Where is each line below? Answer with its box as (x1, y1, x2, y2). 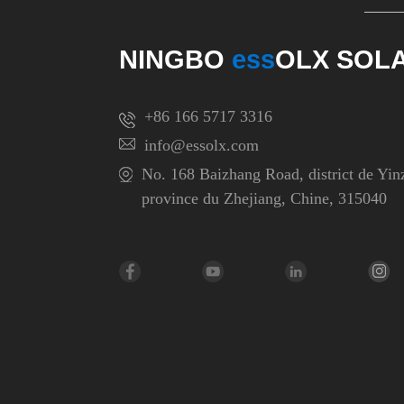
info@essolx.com (144, 135, 259, 154)
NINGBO (119, 44, 232, 74)
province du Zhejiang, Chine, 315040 (142, 188, 387, 207)
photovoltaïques (207, 13, 288, 27)
